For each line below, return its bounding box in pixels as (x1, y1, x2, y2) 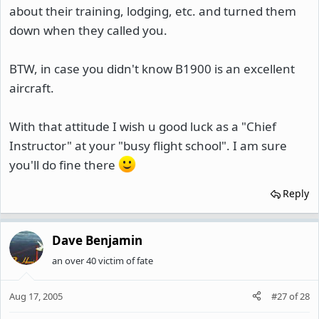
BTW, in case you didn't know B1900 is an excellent (9, 61, 295, 77)
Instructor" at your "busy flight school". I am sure (9, 137, 287, 154)
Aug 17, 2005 (9, 289, 63, 303)
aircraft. (9, 80, 54, 96)
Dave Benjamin (52, 232, 142, 249)
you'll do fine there (9, 157, 118, 173)
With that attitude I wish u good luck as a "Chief (9, 118, 276, 135)
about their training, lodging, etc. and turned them (9, 3, 296, 19)
